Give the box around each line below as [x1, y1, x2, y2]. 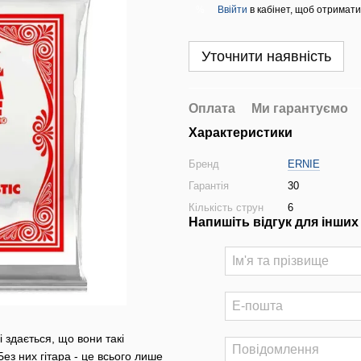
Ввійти [218, 3, 247, 15]
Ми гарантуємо [251, 102, 348, 115]
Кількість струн [189, 201, 263, 214]
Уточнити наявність [201, 48, 331, 64]
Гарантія [189, 180, 229, 192]
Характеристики [189, 126, 293, 139]
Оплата [189, 102, 235, 115]
